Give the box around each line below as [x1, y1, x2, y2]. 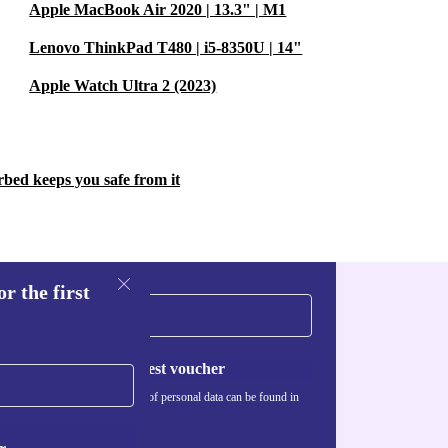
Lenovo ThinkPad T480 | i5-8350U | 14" [29, 39, 303, 56]
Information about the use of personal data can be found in [23, 390, 299, 404]
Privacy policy [42, 406, 114, 420]
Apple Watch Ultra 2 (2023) [29, 77, 217, 94]
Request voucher [110, 360, 225, 377]
